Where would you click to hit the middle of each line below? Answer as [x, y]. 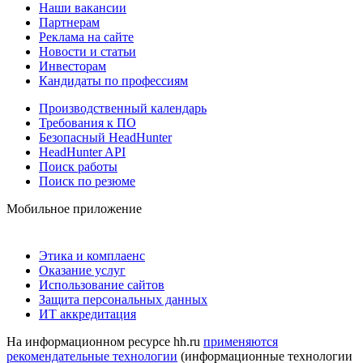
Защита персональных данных [123, 299]
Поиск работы [78, 166]
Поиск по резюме [87, 181]
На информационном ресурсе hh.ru [105, 341]
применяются [241, 341]
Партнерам [69, 22]
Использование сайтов [102, 284]
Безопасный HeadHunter [105, 137]
